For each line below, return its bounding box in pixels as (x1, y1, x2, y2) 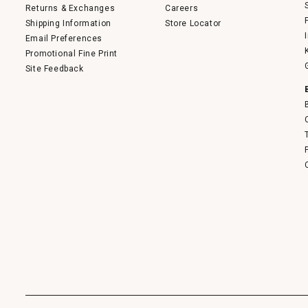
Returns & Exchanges (25, 3, 115, 13)
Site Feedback (25, 63, 84, 74)
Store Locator (165, 18, 221, 28)
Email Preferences (25, 33, 102, 43)
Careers (165, 3, 199, 13)
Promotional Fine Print (25, 48, 118, 58)
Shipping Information (25, 18, 111, 28)
